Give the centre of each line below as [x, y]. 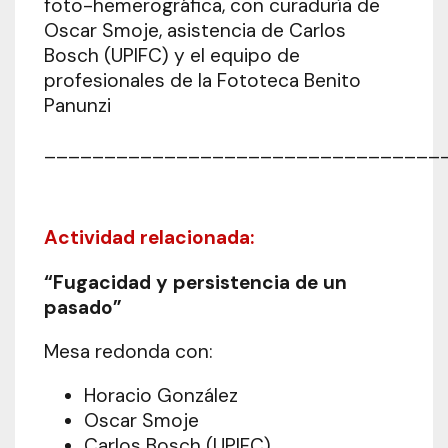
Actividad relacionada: [148, 238]
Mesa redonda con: [128, 351]
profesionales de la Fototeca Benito [202, 80]
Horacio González [160, 395]
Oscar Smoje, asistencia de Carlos [194, 30]
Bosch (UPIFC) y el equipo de [171, 55]
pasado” [82, 307]
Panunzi [77, 105]
